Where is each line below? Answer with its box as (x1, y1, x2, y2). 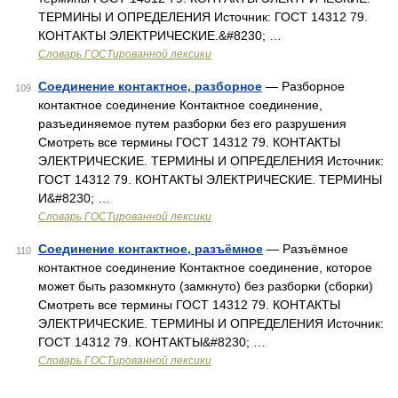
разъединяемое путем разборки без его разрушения (38, 116, 346, 131)
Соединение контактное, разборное (38, 79, 262, 93)
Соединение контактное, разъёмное (38, 242, 263, 256)
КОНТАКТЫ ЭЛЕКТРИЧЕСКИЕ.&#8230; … (38, 28, 282, 43)
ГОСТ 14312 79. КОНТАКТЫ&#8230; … (38, 335, 266, 349)
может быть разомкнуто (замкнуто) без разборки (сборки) (38, 279, 373, 293)
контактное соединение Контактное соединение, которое (38, 260, 372, 275)
